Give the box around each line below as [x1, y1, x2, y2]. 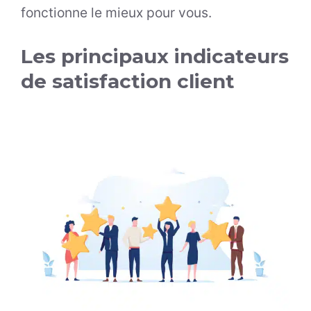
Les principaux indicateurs [21, 44, 289, 69]
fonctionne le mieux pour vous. [21, 4, 215, 22]
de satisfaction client [21, 69, 240, 94]
